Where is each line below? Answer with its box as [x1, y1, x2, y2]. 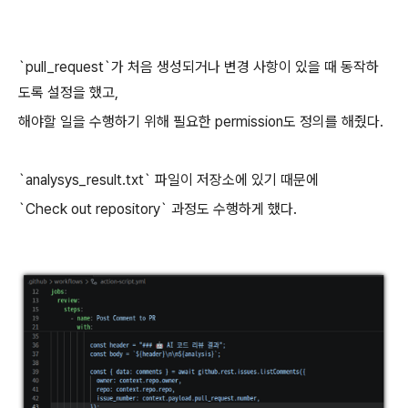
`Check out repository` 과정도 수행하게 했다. [18, 200, 297, 218]
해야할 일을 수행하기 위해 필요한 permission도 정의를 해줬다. [18, 113, 383, 130]
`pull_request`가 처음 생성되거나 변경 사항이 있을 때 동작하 [18, 58, 379, 76]
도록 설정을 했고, [18, 84, 118, 101]
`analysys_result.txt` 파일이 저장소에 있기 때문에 [18, 171, 319, 189]
